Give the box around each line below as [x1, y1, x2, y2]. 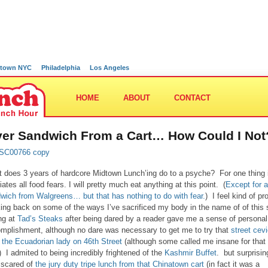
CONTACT [174, 93, 211, 102]
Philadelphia [41, 64, 80, 71]
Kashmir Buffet [165, 248, 217, 257]
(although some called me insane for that [122, 237, 266, 246]
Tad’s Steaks [17, 214, 63, 223]
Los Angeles [90, 64, 129, 71]
